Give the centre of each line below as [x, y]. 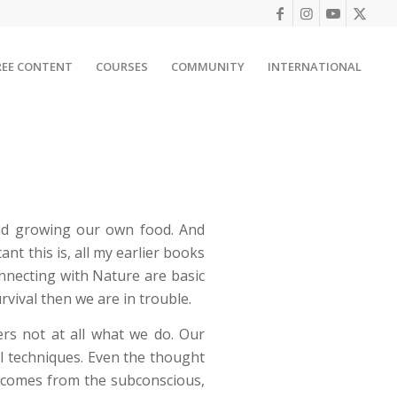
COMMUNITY [208, 66]
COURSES [122, 66]
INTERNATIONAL [315, 66]
